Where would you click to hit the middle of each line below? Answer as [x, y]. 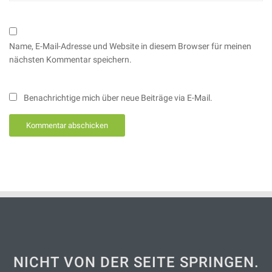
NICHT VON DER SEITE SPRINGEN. [136, 262]
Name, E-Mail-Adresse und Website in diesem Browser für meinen [130, 46]
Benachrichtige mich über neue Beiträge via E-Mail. [118, 97]
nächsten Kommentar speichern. [70, 60]
